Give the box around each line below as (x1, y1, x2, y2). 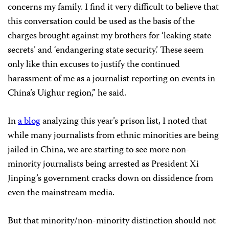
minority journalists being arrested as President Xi (8, 157, 199, 172)
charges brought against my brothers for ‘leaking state (8, 29, 211, 44)
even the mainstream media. (8, 186, 114, 201)
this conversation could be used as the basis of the (8, 14, 195, 30)
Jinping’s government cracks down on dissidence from (8, 171, 213, 187)
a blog (18, 114, 40, 129)
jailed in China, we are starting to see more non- (8, 143, 190, 158)
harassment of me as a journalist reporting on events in (8, 72, 215, 87)
